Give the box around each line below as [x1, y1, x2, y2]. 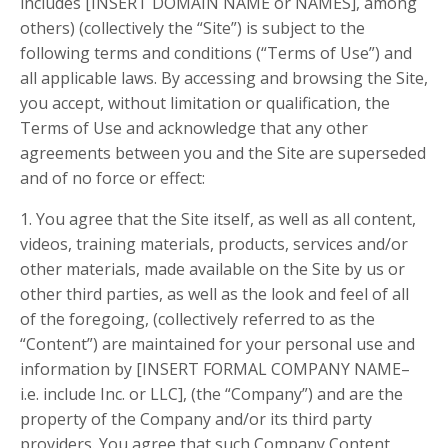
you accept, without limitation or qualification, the [20, 92, 390, 115]
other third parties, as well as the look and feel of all [20, 283, 409, 306]
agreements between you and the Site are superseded [20, 142, 426, 165]
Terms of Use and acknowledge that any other [20, 117, 368, 140]
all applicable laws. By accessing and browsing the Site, [20, 67, 428, 90]
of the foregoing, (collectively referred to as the [20, 308, 375, 331]
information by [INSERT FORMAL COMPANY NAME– [20, 358, 410, 381]
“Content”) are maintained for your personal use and [20, 333, 415, 356]
